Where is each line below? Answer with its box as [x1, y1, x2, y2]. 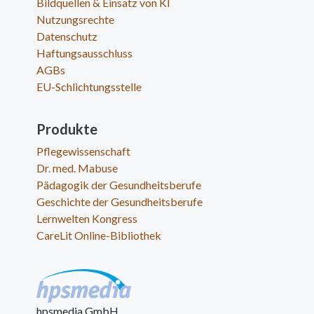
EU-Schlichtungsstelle [36, 80, 142, 94]
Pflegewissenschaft [36, 144, 131, 158]
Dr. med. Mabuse [36, 161, 118, 175]
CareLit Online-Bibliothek [36, 228, 162, 243]
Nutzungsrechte [36, 13, 115, 27]
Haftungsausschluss [36, 46, 133, 60]
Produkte [36, 121, 98, 138]
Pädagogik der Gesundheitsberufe [36, 178, 202, 192]
